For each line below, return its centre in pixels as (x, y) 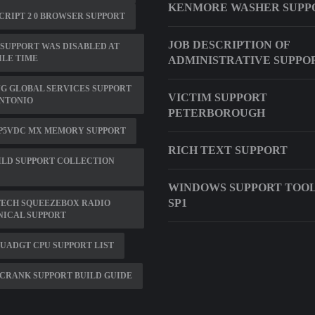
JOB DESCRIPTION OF (229, 45)
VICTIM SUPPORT (218, 97)
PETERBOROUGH (217, 113)
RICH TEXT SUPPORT (228, 150)
